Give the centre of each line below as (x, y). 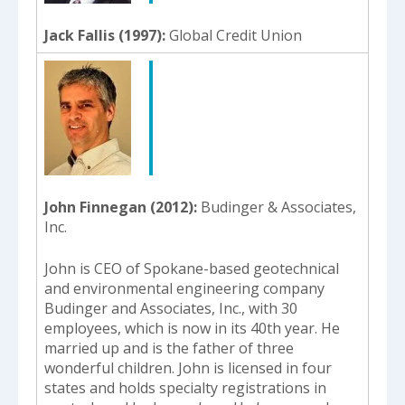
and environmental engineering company (184, 288)
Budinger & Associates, (278, 207)
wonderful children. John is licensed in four (188, 367)
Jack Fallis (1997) (103, 35)
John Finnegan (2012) (119, 207)
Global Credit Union (235, 35)
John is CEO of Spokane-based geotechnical (192, 268)
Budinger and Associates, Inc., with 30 (171, 308)
